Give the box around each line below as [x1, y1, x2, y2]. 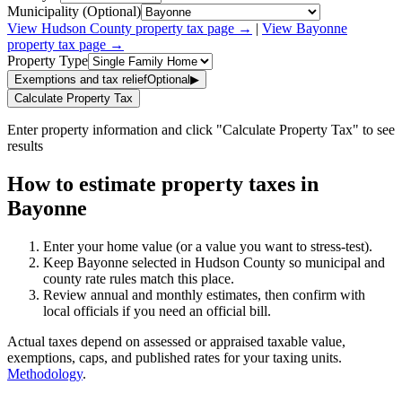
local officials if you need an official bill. [43, 302, 271, 319]
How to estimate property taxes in [7, 171, 319, 196]
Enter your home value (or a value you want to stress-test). [43, 238, 372, 254]
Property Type [7, 52, 88, 68]
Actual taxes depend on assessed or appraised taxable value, [7, 333, 345, 349]
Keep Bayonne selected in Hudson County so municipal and [43, 254, 385, 270]
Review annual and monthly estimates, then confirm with [43, 286, 365, 302]
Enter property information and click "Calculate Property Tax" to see [7, 121, 395, 137]
